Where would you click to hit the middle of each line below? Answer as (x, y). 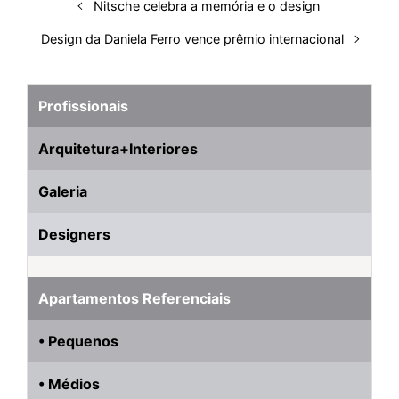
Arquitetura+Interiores (118, 148)
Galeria (63, 191)
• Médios (69, 383)
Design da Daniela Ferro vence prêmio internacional (193, 38)
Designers (74, 234)
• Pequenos (78, 341)
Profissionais (83, 106)
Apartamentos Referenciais (134, 298)
